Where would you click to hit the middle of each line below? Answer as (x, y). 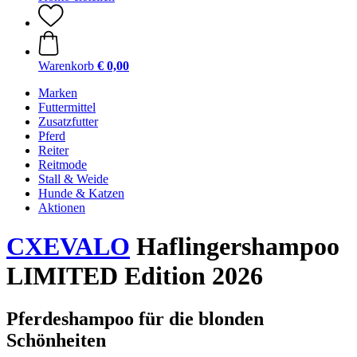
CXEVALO (68, 247)
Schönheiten (56, 340)
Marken (58, 93)
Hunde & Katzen (81, 193)
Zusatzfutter (68, 122)
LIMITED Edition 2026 (135, 276)
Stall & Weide (73, 179)
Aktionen (62, 208)
